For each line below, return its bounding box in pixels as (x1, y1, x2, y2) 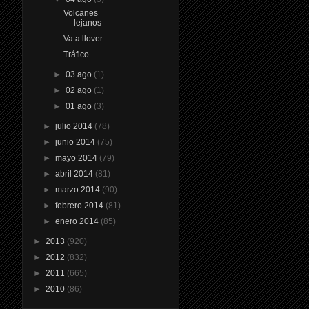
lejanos (74, 17, 102, 28)
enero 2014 (55, 216, 101, 226)
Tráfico (63, 49, 90, 59)
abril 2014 (55, 168, 96, 179)
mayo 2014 (55, 152, 100, 163)
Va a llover (63, 33, 103, 43)
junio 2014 (55, 137, 98, 147)
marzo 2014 (55, 184, 103, 195)
